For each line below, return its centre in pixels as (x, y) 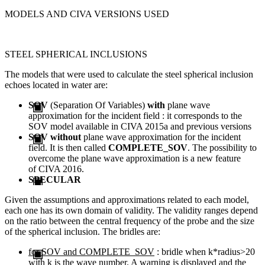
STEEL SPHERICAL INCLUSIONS (76, 54)
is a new (198, 158)
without (66, 137)
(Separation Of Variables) (98, 105)
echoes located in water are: (56, 85)
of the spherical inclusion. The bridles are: (83, 231)
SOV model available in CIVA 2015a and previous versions (140, 126)
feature (227, 158)
